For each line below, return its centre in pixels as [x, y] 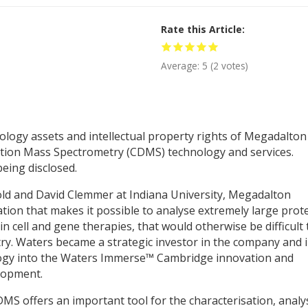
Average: [181, 65]
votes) [233, 65]
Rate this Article [201, 29]
